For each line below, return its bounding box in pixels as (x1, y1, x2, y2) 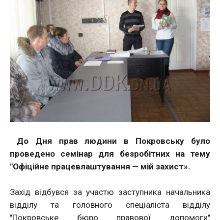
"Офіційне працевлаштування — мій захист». (10, 162, 192, 171)
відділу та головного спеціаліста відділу (10, 200, 210, 210)
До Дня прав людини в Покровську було (10, 136, 210, 146)
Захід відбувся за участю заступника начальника (10, 187, 210, 197)
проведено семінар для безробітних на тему (10, 149, 210, 159)
